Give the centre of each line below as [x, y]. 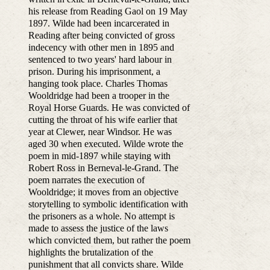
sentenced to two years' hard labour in [100, 60]
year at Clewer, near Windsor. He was [100, 132]
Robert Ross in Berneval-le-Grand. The [103, 168]
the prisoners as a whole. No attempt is [101, 216]
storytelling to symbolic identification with [108, 204]
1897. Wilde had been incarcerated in [99, 24]
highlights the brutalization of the [90, 253]
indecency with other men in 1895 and [101, 48]
